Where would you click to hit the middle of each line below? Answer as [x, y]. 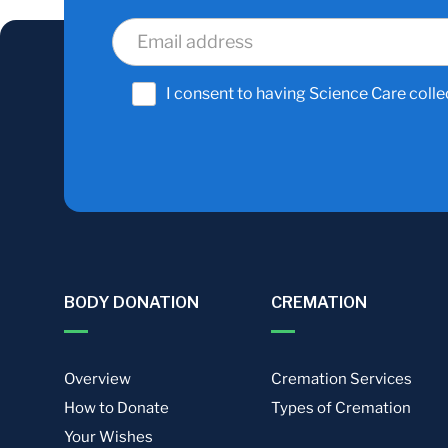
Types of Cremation [340, 408]
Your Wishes [108, 437]
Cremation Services [341, 379]
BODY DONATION [131, 302]
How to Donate [116, 408]
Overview [97, 379]
